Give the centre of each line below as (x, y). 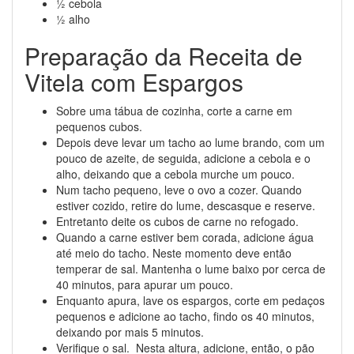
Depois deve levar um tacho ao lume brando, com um (190, 142)
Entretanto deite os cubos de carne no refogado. (177, 221)
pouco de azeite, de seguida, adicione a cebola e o (183, 158)
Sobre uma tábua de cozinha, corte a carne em (174, 111)
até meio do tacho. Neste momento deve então (174, 253)
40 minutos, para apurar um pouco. (145, 284)
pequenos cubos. (99, 126)
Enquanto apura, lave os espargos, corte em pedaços (190, 300)
